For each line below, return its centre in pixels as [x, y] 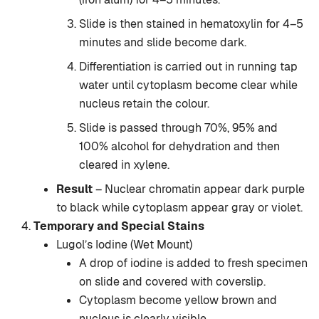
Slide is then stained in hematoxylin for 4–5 [191, 24]
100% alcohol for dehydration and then [179, 147]
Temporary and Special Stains [119, 226]
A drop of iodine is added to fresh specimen [193, 263]
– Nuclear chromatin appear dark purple [199, 189]
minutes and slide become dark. [163, 43]
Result [74, 189]
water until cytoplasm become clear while [188, 85]
